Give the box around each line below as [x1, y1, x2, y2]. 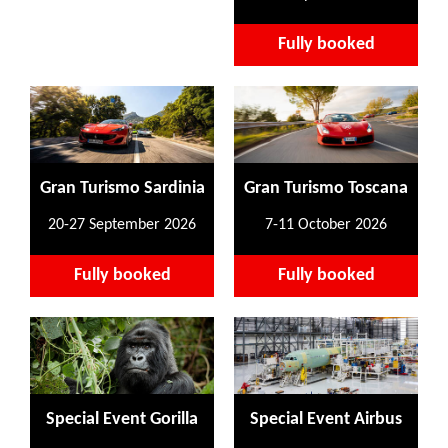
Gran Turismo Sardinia [39, 179, 205, 197]
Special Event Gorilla [46, 410, 198, 428]
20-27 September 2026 [48, 216, 196, 233]
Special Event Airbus [250, 410, 402, 428]
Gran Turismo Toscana [244, 179, 408, 197]
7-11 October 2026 [265, 216, 387, 233]
